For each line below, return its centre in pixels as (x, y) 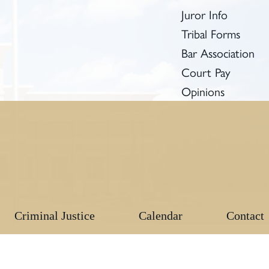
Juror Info (204, 15)
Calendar (161, 216)
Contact (245, 216)
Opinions (203, 92)
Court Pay (206, 73)
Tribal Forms (211, 34)
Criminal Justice (55, 216)
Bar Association (218, 53)
